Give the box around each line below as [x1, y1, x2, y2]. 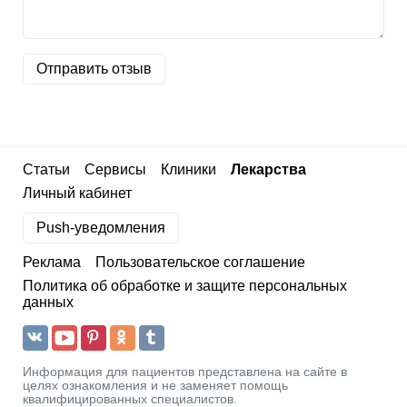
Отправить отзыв [36, 61, 152, 77]
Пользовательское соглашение [95, 254, 305, 271]
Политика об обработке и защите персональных [23, 278, 347, 294]
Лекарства [231, 162, 306, 178]
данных [23, 294, 74, 311]
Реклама [23, 254, 81, 271]
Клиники [161, 162, 216, 178]
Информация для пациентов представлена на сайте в [23, 365, 347, 380]
